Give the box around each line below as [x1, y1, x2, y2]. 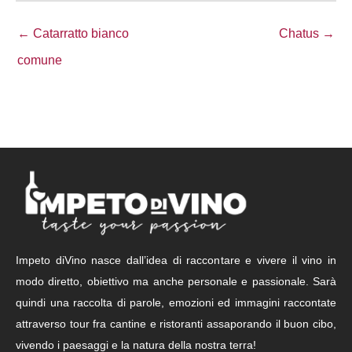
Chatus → [279, 27, 335, 40]
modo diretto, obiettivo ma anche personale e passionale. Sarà [16, 274, 336, 288]
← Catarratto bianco [17, 27, 129, 40]
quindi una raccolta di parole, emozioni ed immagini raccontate [16, 295, 336, 309]
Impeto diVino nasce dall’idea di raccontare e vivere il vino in [16, 253, 336, 266]
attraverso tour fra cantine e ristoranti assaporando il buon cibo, [16, 317, 336, 330]
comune [17, 53, 62, 67]
